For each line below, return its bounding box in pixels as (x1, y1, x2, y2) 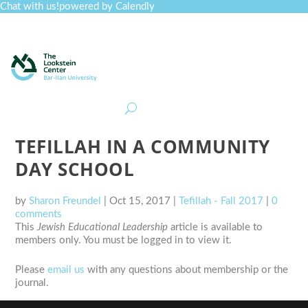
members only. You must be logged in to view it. (15, 235, 232, 245)
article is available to (168, 222, 263, 232)
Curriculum (118, 24, 175, 36)
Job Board (118, 86, 171, 98)
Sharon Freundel (29, 196, 102, 206)
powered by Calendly (59, 1, 155, 12)
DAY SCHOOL (15, 157, 135, 181)
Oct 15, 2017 (109, 196, 171, 206)
